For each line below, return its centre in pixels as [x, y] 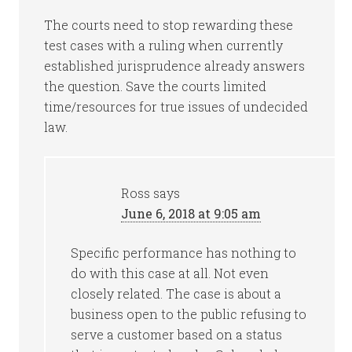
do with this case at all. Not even [170, 273]
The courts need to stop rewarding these [169, 25]
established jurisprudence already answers [175, 66]
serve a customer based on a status [177, 334]
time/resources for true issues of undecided [176, 106]
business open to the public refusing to [189, 314]
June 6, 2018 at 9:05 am [191, 213]
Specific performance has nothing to [184, 253]
